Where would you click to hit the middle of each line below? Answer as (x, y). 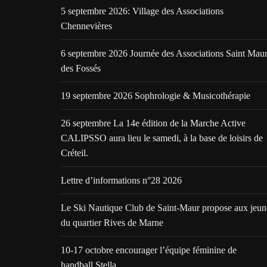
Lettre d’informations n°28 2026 (121, 180)
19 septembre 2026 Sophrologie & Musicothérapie (156, 95)
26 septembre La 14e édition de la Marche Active (153, 123)
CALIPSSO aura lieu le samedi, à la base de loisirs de (162, 138)
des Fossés (81, 68)
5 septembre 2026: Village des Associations (142, 11)
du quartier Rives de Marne (112, 222)
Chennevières (86, 26)
